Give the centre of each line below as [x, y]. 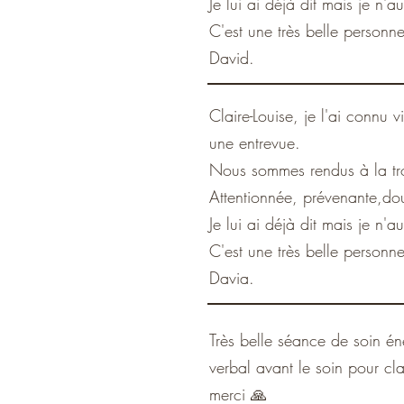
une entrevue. [255, 142]
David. [232, 58]
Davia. [232, 278]
